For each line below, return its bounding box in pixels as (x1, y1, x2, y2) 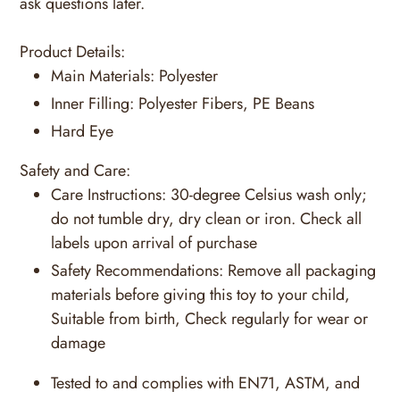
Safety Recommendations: (51, 259, 223, 283)
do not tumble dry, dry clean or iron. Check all (51, 207, 362, 231)
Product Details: (20, 39, 125, 63)
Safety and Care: (20, 159, 130, 183)
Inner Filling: (51, 91, 134, 115)
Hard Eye (51, 119, 113, 143)
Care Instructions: (51, 183, 166, 207)
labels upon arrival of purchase (51, 231, 257, 255)
